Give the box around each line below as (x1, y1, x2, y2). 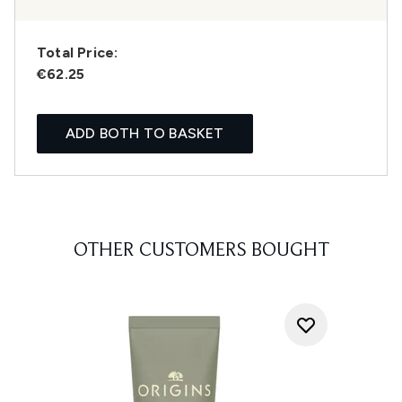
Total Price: (37, 44, 118, 61)
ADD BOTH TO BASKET (66, 125, 224, 142)
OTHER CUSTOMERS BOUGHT (73, 241, 329, 261)
